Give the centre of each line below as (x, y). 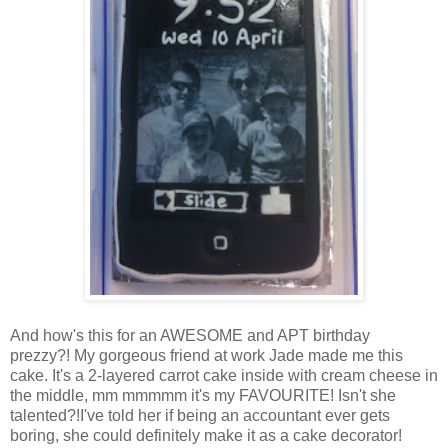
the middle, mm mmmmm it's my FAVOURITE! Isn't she (203, 395)
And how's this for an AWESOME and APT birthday (190, 335)
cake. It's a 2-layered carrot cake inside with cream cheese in (224, 375)
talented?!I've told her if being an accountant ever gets (200, 415)
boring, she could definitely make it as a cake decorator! (206, 435)
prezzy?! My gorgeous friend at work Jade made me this (206, 355)
